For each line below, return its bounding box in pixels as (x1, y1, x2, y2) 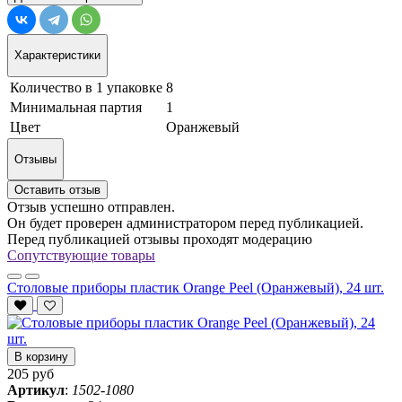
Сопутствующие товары (7, 248, 155, 264)
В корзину (14, 350, 68, 364)
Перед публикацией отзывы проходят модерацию (7, 232, 312, 248)
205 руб (7, 366, 54, 382)
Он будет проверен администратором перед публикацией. (7, 215, 363, 232)
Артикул (7, 382, 65, 398)
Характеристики (14, 48, 100, 63)
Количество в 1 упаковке (10, 79, 162, 95)
